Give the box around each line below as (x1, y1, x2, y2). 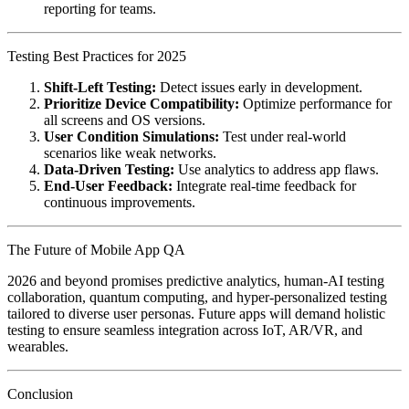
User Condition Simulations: (44, 128, 219, 144)
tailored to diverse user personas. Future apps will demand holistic (7, 305, 385, 321)
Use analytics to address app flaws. (174, 161, 379, 177)
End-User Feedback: (44, 177, 173, 194)
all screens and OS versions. (44, 111, 205, 128)
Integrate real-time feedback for (173, 177, 356, 194)
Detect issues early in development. (156, 79, 362, 95)
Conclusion (7, 385, 73, 402)
